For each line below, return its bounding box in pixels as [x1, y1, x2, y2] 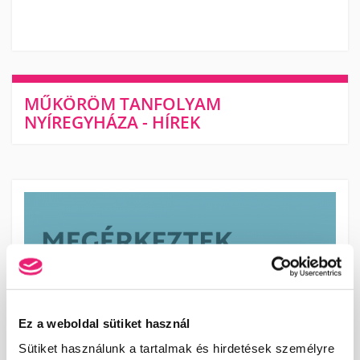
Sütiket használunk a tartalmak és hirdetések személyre [18, 341, 334, 355]
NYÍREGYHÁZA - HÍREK [24, 111, 200, 133]
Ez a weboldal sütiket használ [18, 316, 190, 330]
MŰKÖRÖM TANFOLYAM [24, 92, 221, 115]
